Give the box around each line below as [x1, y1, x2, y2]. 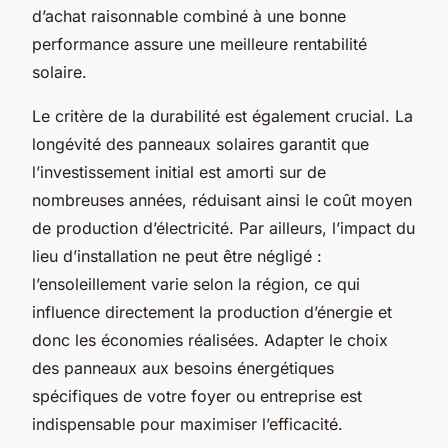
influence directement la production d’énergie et [32, 301, 392, 322]
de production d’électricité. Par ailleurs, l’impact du [32, 217, 415, 238]
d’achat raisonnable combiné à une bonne [32, 5, 346, 26]
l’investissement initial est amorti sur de [32, 161, 326, 182]
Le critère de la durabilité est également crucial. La [32, 105, 413, 126]
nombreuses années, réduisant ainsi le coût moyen [32, 189, 412, 210]
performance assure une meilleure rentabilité [32, 33, 367, 54]
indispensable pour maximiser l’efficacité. [32, 413, 343, 434]
